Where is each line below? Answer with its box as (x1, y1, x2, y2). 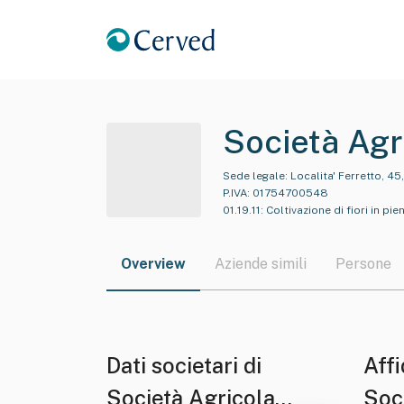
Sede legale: (223, 170, 288, 182)
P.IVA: (223, 187, 250, 199)
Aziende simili (215, 255, 307, 272)
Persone (335, 255, 391, 272)
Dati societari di (106, 353, 267, 378)
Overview (121, 255, 186, 272)
